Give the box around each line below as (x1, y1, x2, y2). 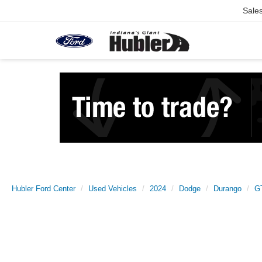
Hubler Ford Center (12, 184, 75, 193)
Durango (213, 184, 242, 193)
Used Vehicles (88, 184, 137, 193)
